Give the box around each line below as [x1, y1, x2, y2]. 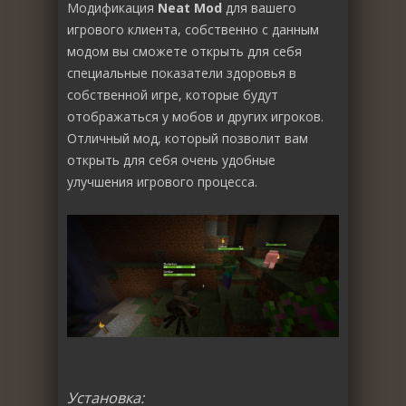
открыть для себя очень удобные [67, 150, 275, 169]
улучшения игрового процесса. [67, 172, 257, 190]
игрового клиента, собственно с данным [67, 20, 319, 38]
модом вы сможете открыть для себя [67, 42, 302, 60]
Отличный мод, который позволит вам [67, 129, 308, 147]
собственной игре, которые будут [67, 85, 278, 103]
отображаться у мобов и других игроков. [67, 107, 324, 125]
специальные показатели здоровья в [67, 63, 296, 82]
